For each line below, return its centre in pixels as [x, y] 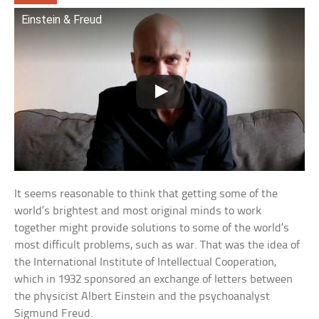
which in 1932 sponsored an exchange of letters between [154, 280]
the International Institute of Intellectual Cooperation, [146, 263]
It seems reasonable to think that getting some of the [146, 194]
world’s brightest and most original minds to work [138, 211]
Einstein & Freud [62, 20]
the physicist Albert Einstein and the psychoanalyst [142, 297]
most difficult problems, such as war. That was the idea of [157, 246]
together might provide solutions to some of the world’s [152, 229]
